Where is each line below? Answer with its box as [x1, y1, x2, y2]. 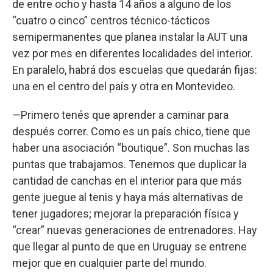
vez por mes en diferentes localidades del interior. [12, 47, 253, 60]
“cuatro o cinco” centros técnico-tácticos [12, 14, 210, 27]
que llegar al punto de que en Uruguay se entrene [12, 240, 247, 253]
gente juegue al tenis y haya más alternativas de [12, 191, 243, 204]
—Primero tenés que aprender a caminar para [12, 108, 229, 122]
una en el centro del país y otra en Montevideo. [12, 80, 235, 93]
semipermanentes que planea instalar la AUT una [12, 30, 247, 44]
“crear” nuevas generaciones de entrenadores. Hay [12, 224, 257, 237]
